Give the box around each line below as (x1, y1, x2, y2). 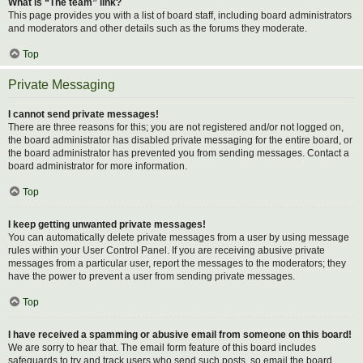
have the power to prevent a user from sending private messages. (8, 271, 295, 282)
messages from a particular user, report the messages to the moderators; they (8, 258, 346, 269)
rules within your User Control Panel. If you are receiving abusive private (8, 245, 325, 256)
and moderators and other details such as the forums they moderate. (8, 23, 307, 34)
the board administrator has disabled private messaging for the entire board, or (8, 135, 352, 146)
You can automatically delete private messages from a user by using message (8, 232, 349, 243)
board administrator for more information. (8, 160, 187, 172)
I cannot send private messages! (8, 109, 159, 120)
